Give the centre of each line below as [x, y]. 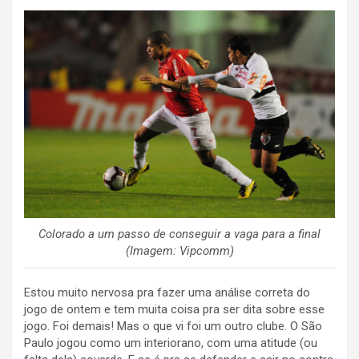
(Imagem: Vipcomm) [179, 250]
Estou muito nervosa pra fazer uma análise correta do [167, 292]
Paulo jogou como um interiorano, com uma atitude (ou [171, 343]
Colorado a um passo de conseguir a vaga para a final [179, 234]
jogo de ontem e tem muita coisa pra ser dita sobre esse [174, 309]
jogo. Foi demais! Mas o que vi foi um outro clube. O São [173, 326]
